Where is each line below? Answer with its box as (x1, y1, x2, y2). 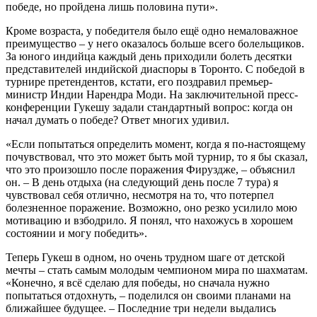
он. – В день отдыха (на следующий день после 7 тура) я (6, 175, 278, 188)
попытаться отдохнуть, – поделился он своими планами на (6, 289, 291, 301)
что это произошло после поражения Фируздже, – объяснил (6, 163, 295, 175)
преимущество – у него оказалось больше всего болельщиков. (6, 37, 304, 50)
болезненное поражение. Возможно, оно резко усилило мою (6, 201, 297, 214)
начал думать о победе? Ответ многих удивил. (6, 113, 229, 126)
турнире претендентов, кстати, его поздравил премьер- (6, 75, 272, 88)
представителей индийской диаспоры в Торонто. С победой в (6, 62, 305, 75)
